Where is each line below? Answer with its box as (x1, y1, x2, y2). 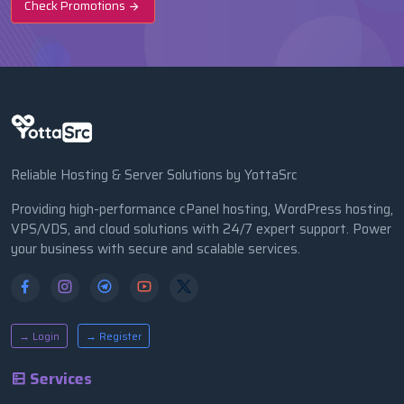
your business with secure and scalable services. (11, 237, 300, 260)
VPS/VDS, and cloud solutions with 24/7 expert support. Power (11, 217, 391, 240)
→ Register (86, 326, 142, 344)
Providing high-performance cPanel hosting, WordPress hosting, (11, 197, 393, 220)
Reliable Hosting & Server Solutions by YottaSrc (11, 163, 298, 186)
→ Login (19, 326, 60, 344)
